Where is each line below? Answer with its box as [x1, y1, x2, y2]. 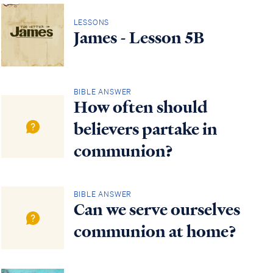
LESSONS [73, 17, 110, 28]
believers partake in [73, 118, 218, 141]
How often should [73, 96, 208, 119]
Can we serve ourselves [73, 199, 240, 221]
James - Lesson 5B [73, 27, 204, 49]
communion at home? [73, 221, 236, 243]
